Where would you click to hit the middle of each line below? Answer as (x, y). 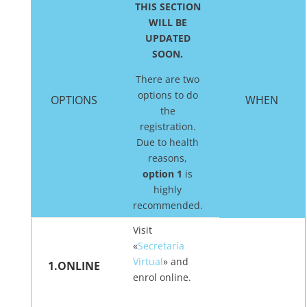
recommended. (168, 205)
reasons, (168, 158)
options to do (168, 95)
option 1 (163, 174)
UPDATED (168, 38)
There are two (168, 79)
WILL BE (168, 22)
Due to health (168, 142)
